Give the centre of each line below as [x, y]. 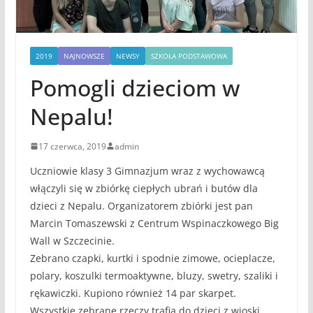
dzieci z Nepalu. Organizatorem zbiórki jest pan [141, 205]
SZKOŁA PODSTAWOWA [189, 56]
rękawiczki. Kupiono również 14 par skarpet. [133, 293]
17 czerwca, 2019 [72, 146]
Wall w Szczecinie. [72, 240]
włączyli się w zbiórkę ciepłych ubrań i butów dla [144, 188]
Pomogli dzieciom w [134, 87]
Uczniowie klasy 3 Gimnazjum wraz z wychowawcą [147, 170]
